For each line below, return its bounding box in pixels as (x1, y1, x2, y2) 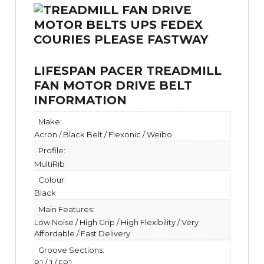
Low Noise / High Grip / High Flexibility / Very (34, 217, 199, 227)
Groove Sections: (38, 245, 104, 255)
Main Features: (38, 204, 94, 214)
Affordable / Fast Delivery (34, 229, 130, 239)
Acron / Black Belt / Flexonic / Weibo (34, 129, 172, 139)
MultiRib (34, 159, 65, 169)
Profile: (38, 146, 65, 156)
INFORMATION (34, 93, 127, 108)
